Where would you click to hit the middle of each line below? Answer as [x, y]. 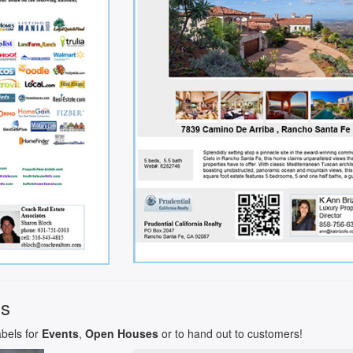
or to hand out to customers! [230, 334]
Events [60, 334]
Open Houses [122, 334]
